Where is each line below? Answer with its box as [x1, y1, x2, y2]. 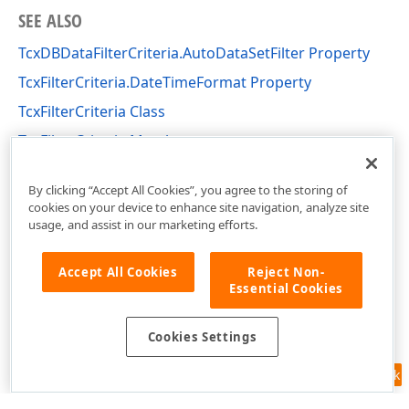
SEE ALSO [18, 8, 82, 33]
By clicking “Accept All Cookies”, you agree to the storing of [27, 181, 348, 198]
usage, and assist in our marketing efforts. [27, 215, 258, 233]
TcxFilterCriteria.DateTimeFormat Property [18, 72, 311, 92]
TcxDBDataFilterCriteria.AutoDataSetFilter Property [18, 43, 370, 63]
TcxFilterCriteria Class [18, 101, 165, 121]
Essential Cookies [228, 279, 344, 297]
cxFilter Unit [18, 160, 100, 180]
